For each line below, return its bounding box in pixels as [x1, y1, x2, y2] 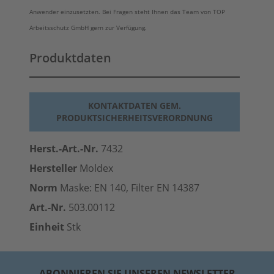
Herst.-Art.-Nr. [29, 142, 98, 155]
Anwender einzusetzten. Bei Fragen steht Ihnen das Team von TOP [29, 7, 225, 16]
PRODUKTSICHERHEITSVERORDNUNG [56, 112, 213, 124]
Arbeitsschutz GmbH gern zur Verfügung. [29, 23, 147, 32]
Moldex [77, 161, 113, 175]
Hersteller [29, 161, 77, 175]
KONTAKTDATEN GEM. [88, 100, 181, 111]
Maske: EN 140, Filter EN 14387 [57, 181, 199, 194]
